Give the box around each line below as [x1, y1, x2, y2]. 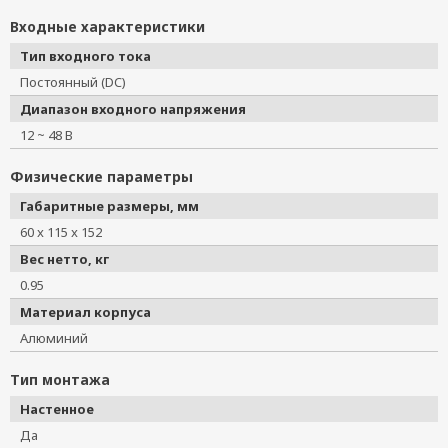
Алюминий [20, 329, 101, 347]
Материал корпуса [20, 303, 151, 321]
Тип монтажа [10, 370, 110, 389]
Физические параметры [10, 167, 193, 186]
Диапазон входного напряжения [20, 100, 246, 118]
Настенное [20, 400, 94, 418]
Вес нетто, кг [20, 250, 109, 268]
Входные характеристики [10, 17, 205, 36]
